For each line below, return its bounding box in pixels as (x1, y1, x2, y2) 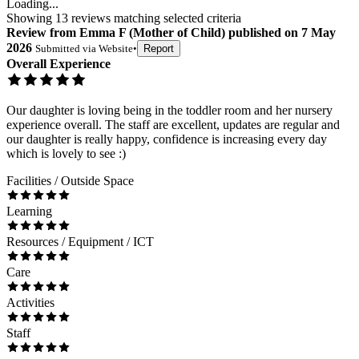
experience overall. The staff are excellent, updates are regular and (6, 118, 340, 132)
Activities (6, 296, 54, 310)
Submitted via (35, 42, 99, 55)
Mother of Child (133, 26, 221, 40)
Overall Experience (6, 57, 111, 71)
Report (143, 42, 174, 55)
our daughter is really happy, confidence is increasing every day (6, 132, 327, 147)
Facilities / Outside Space (6, 174, 134, 188)
